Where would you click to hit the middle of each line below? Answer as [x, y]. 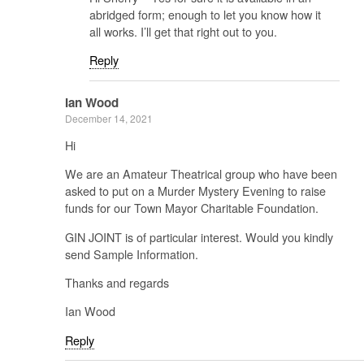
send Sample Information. [132, 253]
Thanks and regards [117, 283]
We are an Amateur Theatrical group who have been [201, 174]
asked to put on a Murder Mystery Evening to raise [195, 191]
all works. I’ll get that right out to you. [183, 31]
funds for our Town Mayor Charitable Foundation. [192, 208]
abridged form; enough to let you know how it [205, 14]
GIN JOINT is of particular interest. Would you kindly [199, 236]
